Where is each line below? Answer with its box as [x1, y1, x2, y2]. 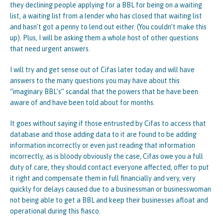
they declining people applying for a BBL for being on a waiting [10, 1, 202, 9]
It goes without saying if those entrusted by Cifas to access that [10, 119, 206, 128]
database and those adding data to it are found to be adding [10, 130, 197, 139]
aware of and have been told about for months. [10, 99, 155, 107]
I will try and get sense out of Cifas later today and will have [10, 66, 195, 74]
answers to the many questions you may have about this [10, 77, 180, 85]
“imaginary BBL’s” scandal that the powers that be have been [10, 88, 198, 96]
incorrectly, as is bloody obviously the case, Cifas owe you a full [10, 152, 203, 161]
